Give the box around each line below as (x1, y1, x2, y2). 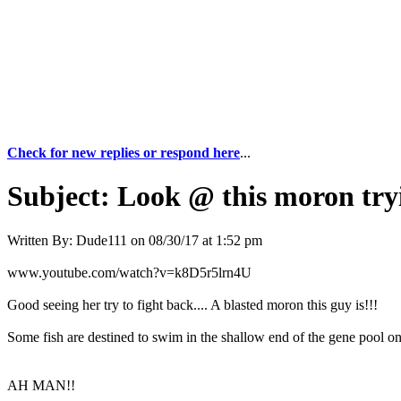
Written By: (7, 232, 73, 248)
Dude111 (76, 232, 127, 248)
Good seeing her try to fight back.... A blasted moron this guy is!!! (7, 296, 378, 312)
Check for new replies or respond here (7, 145, 240, 160)
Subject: (7, 180, 110, 213)
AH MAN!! (7, 377, 75, 393)
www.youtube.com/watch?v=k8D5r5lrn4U (7, 264, 252, 280)
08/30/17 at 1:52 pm (149, 232, 262, 248)
